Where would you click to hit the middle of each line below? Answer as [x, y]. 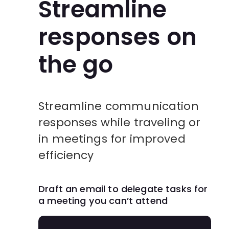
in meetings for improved [112, 139]
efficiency [66, 155]
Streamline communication [119, 106]
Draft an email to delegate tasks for [123, 189]
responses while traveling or [120, 122]
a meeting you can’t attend [103, 200]
